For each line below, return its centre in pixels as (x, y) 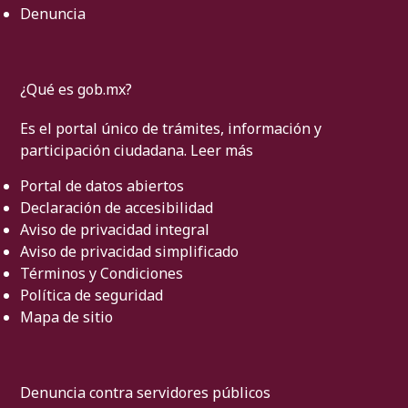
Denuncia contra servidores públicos (145, 392)
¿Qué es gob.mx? (76, 89)
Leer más (222, 150)
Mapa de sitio (66, 316)
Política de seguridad (92, 295)
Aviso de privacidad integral (115, 229)
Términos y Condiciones (102, 273)
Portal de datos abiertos (102, 185)
